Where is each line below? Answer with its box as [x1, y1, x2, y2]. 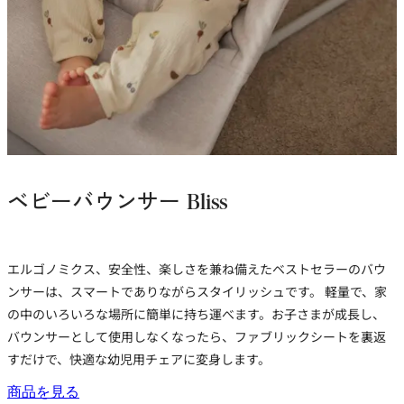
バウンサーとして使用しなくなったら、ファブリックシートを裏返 [7, 326, 386, 345]
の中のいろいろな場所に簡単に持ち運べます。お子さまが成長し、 [7, 304, 385, 323]
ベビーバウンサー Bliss [7, 183, 227, 216]
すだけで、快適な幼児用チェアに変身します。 [7, 349, 271, 368]
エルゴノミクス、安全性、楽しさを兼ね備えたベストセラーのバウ [7, 259, 386, 278]
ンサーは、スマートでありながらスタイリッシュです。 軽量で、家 [7, 281, 387, 300]
